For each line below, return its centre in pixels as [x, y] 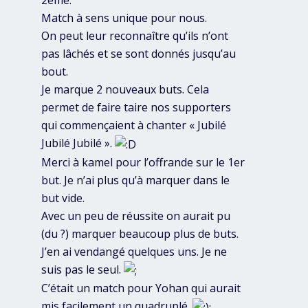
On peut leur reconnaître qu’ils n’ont [135, 35]
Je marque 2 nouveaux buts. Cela [125, 89]
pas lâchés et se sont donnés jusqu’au [139, 53]
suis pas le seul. [82, 269]
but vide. [63, 198]
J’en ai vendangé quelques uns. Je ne [134, 251]
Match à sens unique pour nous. [124, 18]
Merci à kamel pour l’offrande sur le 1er [143, 162]
